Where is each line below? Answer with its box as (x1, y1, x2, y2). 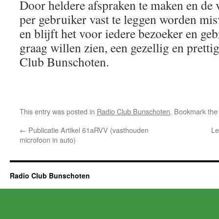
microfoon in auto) (20, 134, 76, 145)
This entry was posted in (20, 106, 97, 116)
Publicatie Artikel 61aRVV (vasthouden (26, 125, 149, 135)
